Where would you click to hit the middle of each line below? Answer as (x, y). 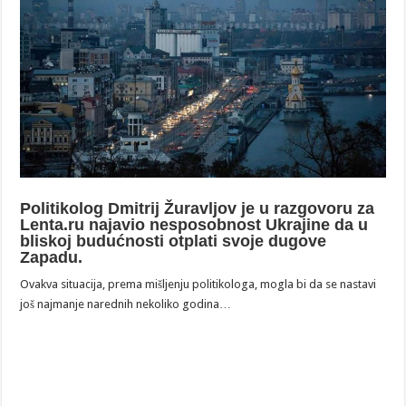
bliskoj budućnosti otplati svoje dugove (174, 242)
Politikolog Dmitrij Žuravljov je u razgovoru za (198, 209)
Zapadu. (52, 258)
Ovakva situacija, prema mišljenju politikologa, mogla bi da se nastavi (198, 285)
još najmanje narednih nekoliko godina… (126, 304)
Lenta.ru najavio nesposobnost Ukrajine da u (194, 225)
